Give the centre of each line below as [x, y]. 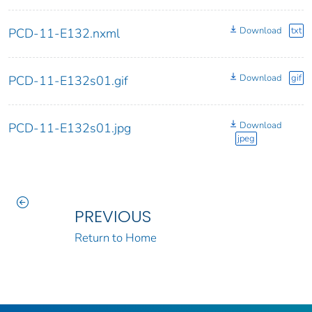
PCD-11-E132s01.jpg [70, 128]
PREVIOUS [112, 217]
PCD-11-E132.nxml [64, 34]
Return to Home [115, 238]
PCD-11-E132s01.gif [68, 81]
